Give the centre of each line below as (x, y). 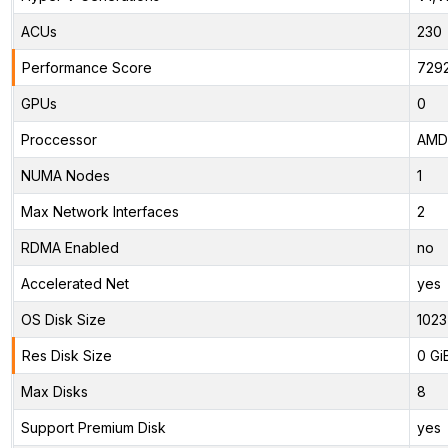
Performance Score (86, 67)
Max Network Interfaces (99, 211)
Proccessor (58, 139)
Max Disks (54, 391)
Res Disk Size (66, 355)
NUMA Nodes (65, 175)
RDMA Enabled (69, 247)
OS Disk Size (63, 319)
